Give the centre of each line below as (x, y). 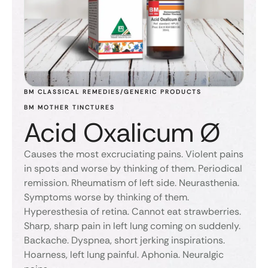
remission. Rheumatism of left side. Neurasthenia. (132, 183)
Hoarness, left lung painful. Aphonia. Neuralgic (124, 255)
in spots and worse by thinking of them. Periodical (133, 169)
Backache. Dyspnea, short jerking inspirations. (124, 240)
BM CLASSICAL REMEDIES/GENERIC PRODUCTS (113, 92)
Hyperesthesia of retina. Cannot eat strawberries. (133, 212)
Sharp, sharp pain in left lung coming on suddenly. (132, 226)
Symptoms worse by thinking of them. (106, 197)
